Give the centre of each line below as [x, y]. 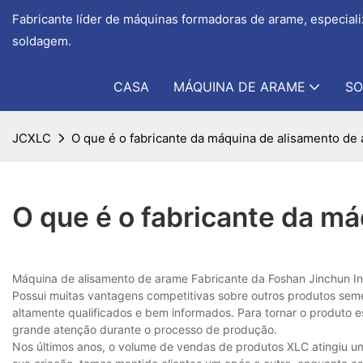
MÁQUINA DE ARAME [239, 87]
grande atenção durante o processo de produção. [145, 330]
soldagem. [42, 41]
